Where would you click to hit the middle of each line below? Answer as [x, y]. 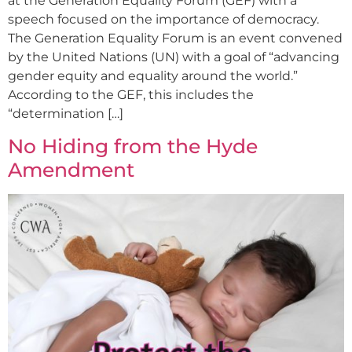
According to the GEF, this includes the [131, 95]
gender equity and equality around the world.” [153, 76]
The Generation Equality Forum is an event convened [175, 38]
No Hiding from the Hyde [133, 147]
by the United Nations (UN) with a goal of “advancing [174, 57]
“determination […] [66, 114]
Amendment [71, 170]
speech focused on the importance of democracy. [163, 20]
